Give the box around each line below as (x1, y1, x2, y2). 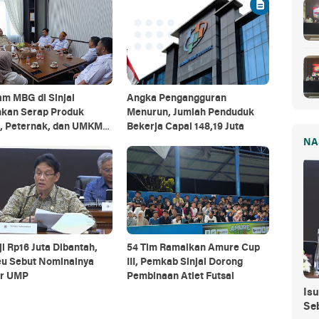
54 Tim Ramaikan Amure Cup (126, 243, 260, 253)
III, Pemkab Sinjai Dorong (126, 257, 243, 268)
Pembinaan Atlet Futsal (126, 271, 234, 282)
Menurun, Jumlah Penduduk (126, 108, 254, 118)
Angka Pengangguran (126, 93, 226, 104)
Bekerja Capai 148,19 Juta (126, 122, 244, 132)
